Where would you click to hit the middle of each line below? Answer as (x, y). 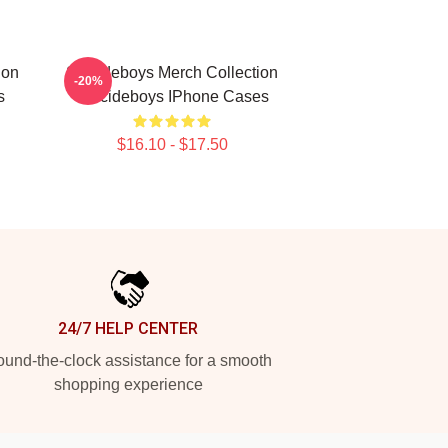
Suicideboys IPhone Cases (172, 96)
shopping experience (128, 384)
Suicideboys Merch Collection (172, 72)
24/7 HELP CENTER (128, 328)
